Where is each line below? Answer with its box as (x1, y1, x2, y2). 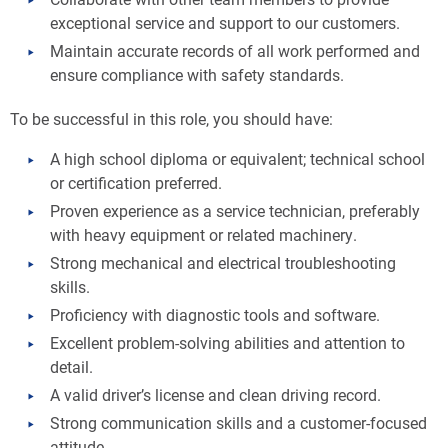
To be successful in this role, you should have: (10, 108, 333, 129)
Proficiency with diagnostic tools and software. (50, 304, 380, 325)
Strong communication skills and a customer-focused (50, 412, 427, 433)
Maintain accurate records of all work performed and (50, 40, 420, 61)
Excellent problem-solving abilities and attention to (50, 332, 405, 353)
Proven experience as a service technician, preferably (50, 200, 420, 221)
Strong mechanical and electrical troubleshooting (50, 252, 396, 273)
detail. (50, 356, 93, 377)
